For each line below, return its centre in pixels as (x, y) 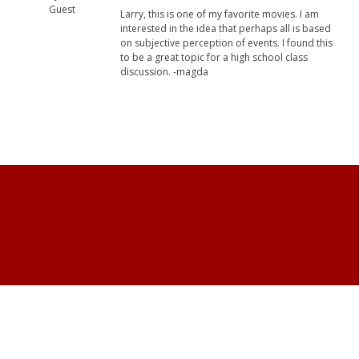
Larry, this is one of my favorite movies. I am (220, 14)
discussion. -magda (164, 72)
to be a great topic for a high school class (214, 58)
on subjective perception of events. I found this (226, 43)
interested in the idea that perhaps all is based (226, 29)
